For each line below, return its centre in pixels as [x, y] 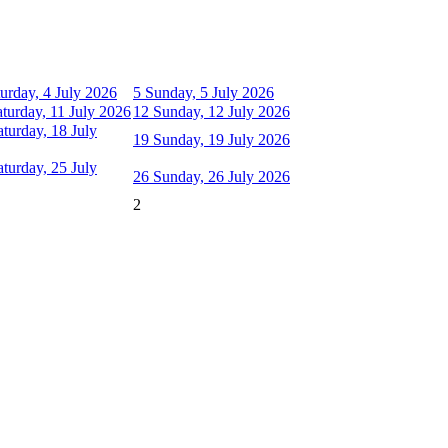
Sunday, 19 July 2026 [221, 139]
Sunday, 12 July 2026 [221, 111]
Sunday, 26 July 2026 [221, 176]
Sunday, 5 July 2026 [209, 92]
